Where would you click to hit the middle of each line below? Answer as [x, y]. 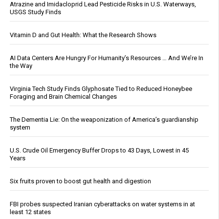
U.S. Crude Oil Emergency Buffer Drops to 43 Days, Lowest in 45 [99, 151]
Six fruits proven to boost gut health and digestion [80, 181]
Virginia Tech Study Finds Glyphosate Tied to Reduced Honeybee [101, 89]
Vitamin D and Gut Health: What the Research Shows [83, 35]
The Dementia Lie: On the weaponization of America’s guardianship [104, 120]
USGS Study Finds [35, 12]
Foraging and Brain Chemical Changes [63, 97]
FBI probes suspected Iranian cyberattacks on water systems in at [102, 204]
